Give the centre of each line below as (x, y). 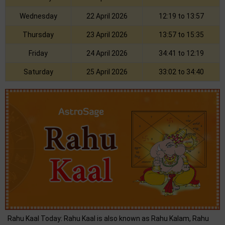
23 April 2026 (107, 35)
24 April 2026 (107, 53)
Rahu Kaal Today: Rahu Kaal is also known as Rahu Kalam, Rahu (108, 218)
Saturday (38, 72)
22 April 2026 (107, 16)
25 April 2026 (107, 72)
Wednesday (38, 16)
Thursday (38, 35)
